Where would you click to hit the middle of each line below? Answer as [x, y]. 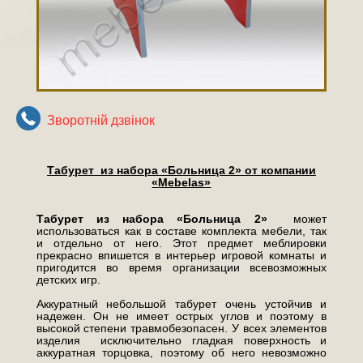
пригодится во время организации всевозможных [181, 267]
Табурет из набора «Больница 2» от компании [181, 170]
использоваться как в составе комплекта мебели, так [181, 231]
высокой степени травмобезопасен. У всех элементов [181, 328]
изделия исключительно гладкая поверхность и [181, 340]
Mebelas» [185, 182]
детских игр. [68, 279]
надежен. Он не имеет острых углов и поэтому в [181, 316]
